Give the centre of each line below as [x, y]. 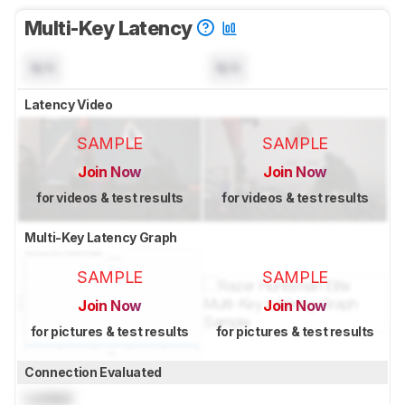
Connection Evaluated [94, 372]
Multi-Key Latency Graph [102, 237]
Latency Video [70, 105]
